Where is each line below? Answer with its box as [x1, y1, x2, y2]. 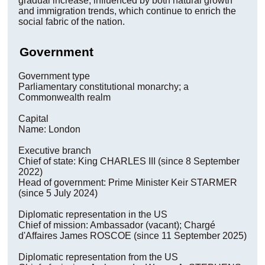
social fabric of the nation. [18, 17, 125, 27]
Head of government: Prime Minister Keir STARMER [18, 177, 237, 188]
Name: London [18, 124, 80, 134]
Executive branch [18, 146, 91, 156]
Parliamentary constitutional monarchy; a [18, 82, 189, 92]
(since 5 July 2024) [18, 188, 98, 198]
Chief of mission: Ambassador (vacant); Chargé [18, 220, 215, 230]
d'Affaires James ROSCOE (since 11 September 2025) [18, 231, 247, 241]
